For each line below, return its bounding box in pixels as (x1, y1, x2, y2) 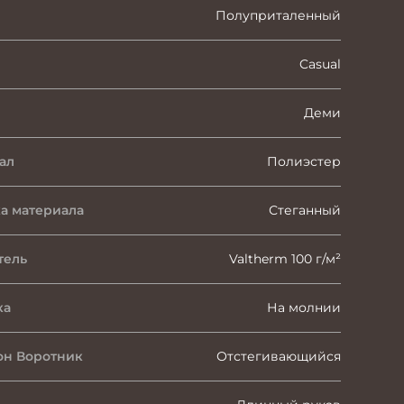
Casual (299, 55, 341, 72)
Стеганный (269, 201, 341, 218)
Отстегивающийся (216, 347, 341, 364)
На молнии (267, 298, 341, 316)
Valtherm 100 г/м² (229, 250, 341, 267)
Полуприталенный (216, 6, 341, 23)
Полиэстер (267, 152, 341, 170)
